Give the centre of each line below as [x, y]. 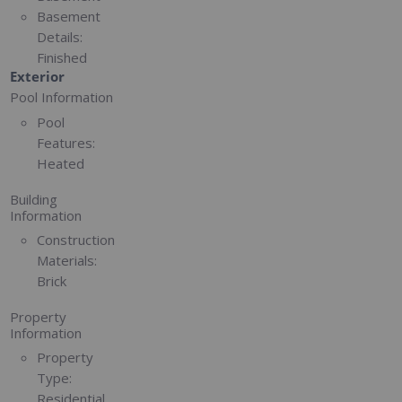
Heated [61, 163]
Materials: [67, 261]
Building [34, 199]
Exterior [38, 77]
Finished [62, 58]
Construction [76, 240]
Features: [66, 142]
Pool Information [62, 97]
